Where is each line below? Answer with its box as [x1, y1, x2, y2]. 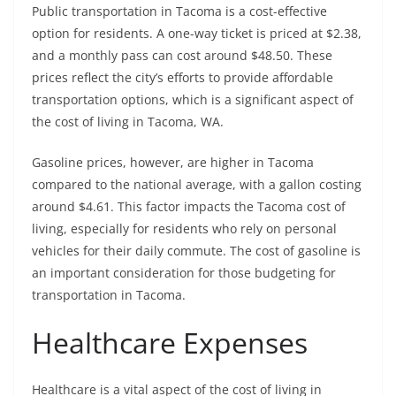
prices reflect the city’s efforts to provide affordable [32, 69, 333, 87]
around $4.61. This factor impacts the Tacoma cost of [32, 198, 346, 216]
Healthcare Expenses [32, 324, 308, 362]
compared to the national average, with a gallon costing [32, 176, 362, 194]
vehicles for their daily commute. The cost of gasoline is [32, 242, 361, 260]
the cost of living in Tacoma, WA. [32, 113, 224, 131]
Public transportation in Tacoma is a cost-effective [32, 3, 327, 20]
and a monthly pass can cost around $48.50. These [32, 47, 332, 65]
